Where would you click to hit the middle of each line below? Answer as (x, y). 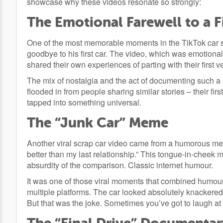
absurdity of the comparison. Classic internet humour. (120, 165)
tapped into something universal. (84, 103)
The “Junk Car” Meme (98, 123)
